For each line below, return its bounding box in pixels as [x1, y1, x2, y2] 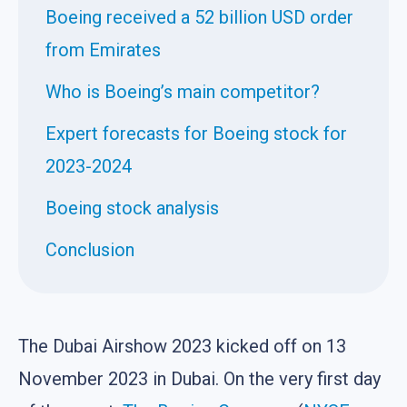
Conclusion [45, 239, 134, 262]
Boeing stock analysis [45, 197, 219, 220]
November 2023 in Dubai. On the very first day [18, 368, 381, 391]
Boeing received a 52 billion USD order [45, 6, 353, 29]
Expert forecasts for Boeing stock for [45, 123, 347, 145]
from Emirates [45, 39, 161, 62]
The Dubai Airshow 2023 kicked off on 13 [18, 335, 346, 358]
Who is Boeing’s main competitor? [45, 81, 320, 104]
